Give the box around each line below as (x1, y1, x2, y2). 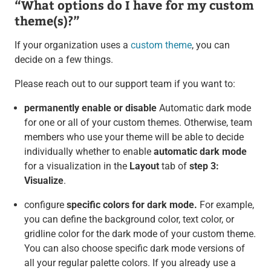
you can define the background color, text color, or (24, 213, 234, 225)
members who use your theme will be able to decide (24, 131, 244, 143)
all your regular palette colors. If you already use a (24, 256, 236, 269)
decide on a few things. (14, 53, 113, 65)
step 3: (189, 160, 219, 172)
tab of (158, 160, 189, 172)
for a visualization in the (24, 160, 129, 172)
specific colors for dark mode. (66, 198, 197, 211)
